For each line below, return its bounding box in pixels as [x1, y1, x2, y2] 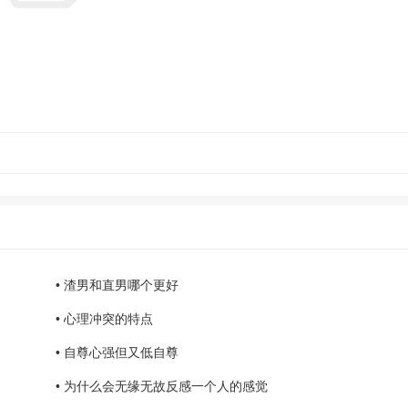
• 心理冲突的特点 [56, 311, 153, 326]
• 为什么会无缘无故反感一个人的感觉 [56, 379, 268, 393]
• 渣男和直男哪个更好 [56, 278, 178, 292]
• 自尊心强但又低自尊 [56, 345, 178, 360]
